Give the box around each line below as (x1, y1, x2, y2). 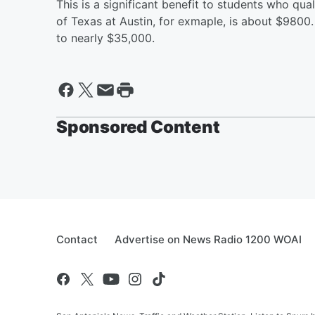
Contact (56, 232, 98, 246)
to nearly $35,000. (56, 30, 155, 45)
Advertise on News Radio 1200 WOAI (115, 232, 302, 246)
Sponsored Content (56, 116, 220, 137)
